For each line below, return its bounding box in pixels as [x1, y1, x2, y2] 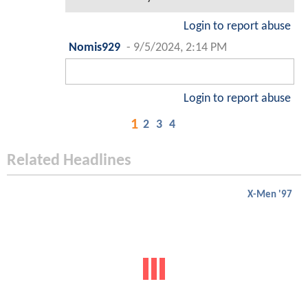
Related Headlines [7, 153, 131, 170]
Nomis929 [69, 42, 120, 54]
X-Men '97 [247, 190, 292, 201]
